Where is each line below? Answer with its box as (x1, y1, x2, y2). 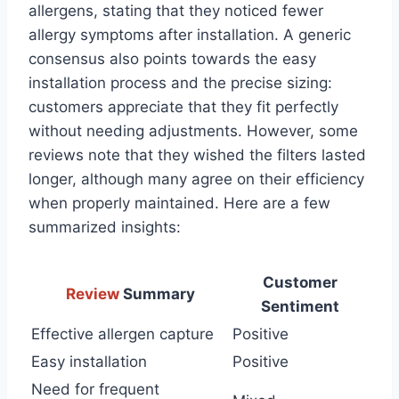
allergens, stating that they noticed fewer (28, 2, 323, 20)
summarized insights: (28, 218, 181, 237)
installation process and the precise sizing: (28, 74, 332, 93)
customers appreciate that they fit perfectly (28, 98, 338, 117)
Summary (118, 285, 195, 304)
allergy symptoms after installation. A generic (28, 26, 351, 45)
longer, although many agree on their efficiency (28, 170, 364, 189)
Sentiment (261, 297, 339, 316)
